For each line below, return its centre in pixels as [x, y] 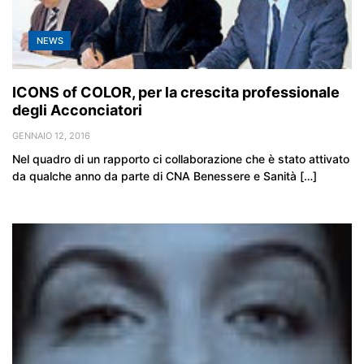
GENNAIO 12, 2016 [51, 135]
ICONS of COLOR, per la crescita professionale [176, 92]
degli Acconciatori [77, 110]
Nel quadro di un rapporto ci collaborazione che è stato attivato [181, 158]
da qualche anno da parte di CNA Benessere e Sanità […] [165, 175]
